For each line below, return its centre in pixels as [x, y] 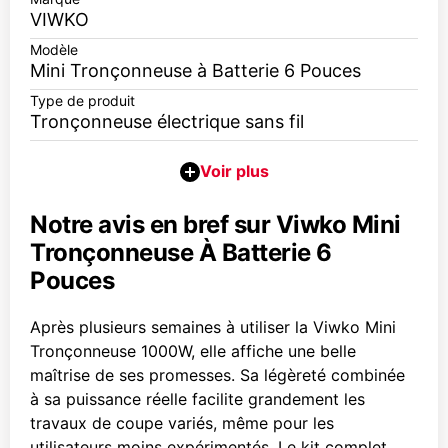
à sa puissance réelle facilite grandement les [197, 399]
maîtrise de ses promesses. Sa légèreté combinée [217, 375]
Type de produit [82, 100]
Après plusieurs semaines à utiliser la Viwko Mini [213, 327]
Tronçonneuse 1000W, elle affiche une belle [193, 351]
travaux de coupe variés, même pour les [182, 423]
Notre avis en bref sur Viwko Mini [215, 224]
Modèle [54, 49]
